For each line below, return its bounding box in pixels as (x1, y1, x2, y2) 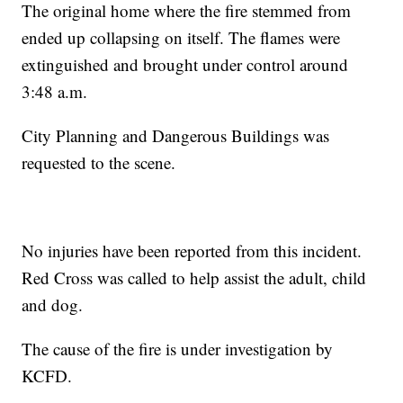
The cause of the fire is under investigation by (22, 336, 334, 360)
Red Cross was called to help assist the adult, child (22, 265, 367, 289)
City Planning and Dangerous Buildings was (22, 123, 330, 147)
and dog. (22, 292, 84, 316)
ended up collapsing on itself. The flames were (22, 25, 341, 49)
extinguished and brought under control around (22, 52, 349, 76)
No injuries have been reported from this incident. (22, 238, 363, 262)
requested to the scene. (22, 150, 176, 174)
